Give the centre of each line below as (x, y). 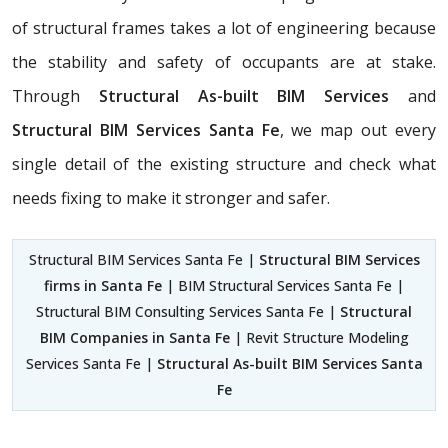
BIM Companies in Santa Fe (134, 337)
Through (55, 95)
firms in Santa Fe (103, 285)
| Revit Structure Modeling (319, 337)
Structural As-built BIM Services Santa (289, 363)
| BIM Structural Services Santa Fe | (283, 285)
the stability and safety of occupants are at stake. (224, 61)
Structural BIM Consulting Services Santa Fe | (188, 311)
